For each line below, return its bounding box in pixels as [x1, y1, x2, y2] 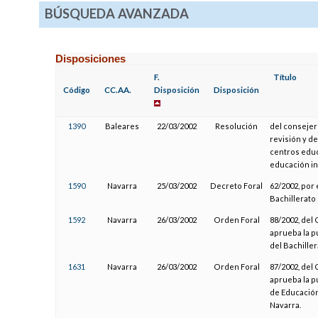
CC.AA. [104, 84, 132, 94]
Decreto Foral [210, 180, 263, 190]
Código [63, 84, 91, 94]
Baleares [105, 121, 140, 131]
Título [273, 72, 297, 82]
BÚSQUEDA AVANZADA [44, 6, 189, 22]
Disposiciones [55, 52, 126, 65]
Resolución [215, 121, 258, 131]
